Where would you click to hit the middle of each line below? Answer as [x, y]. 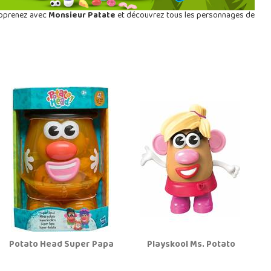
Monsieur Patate [82, 16]
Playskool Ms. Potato [191, 245]
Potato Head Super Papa [62, 245]
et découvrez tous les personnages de [185, 16]
